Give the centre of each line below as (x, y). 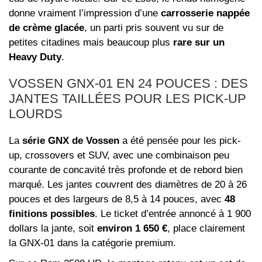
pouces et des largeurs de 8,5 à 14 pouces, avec (117, 199)
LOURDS (36, 114)
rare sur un (199, 43)
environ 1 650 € (132, 229)
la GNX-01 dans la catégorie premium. (92, 243)
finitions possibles (52, 214)
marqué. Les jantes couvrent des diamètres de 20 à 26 (128, 185)
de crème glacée (46, 28)
